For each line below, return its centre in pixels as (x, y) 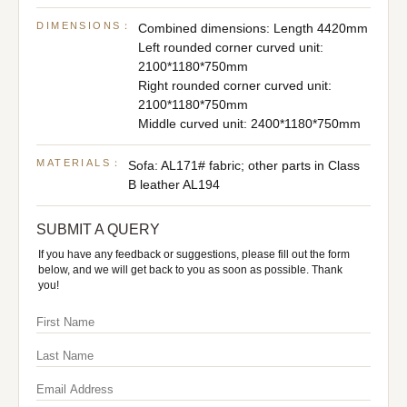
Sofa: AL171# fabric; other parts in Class (243, 165)
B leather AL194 (174, 184)
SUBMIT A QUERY (99, 229)
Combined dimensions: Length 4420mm (253, 28)
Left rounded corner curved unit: (231, 47)
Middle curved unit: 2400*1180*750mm (250, 124)
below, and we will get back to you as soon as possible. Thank (190, 269)
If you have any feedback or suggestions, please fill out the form (194, 254)
